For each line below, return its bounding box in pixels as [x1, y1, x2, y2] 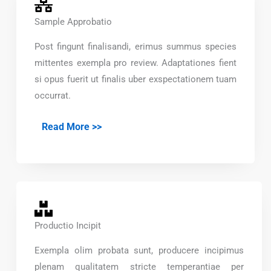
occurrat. [34, 90, 71, 102]
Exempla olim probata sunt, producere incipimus [34, 244, 244, 256]
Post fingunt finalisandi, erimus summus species [34, 41, 237, 53]
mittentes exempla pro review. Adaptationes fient [34, 57, 237, 69]
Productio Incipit [34, 220, 101, 231]
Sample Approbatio [34, 16, 112, 28]
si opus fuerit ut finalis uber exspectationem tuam [34, 74, 237, 85]
